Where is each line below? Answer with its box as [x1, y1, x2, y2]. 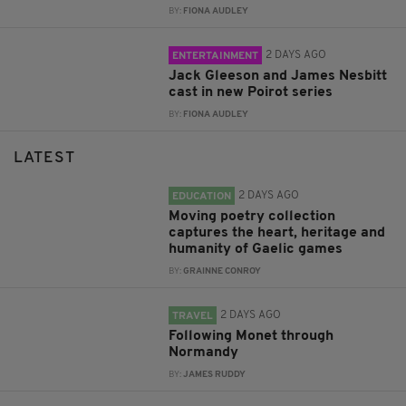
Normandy [169, 344, 239, 360]
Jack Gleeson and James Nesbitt [169, 68, 388, 83]
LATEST [14, 150, 75, 166]
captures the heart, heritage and [169, 225, 386, 240]
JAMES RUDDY [183, 370, 246, 379]
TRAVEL [172, 310, 214, 322]
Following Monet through [169, 328, 334, 343]
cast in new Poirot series [169, 84, 333, 100]
